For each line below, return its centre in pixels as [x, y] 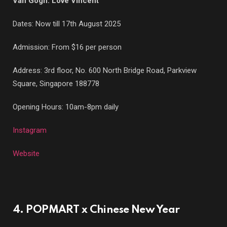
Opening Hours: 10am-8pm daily [66, 107]
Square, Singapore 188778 [56, 84]
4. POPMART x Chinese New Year [96, 210]
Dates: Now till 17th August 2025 [67, 24]
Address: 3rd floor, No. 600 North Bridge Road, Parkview [105, 71]
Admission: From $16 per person [67, 47]
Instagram [30, 130]
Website [26, 154]
